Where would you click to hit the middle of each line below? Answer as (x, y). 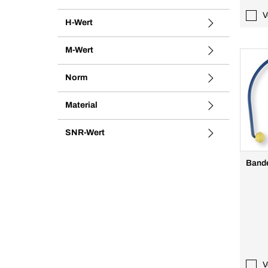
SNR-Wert (85, 133)
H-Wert (79, 22)
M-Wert (80, 50)
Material (81, 105)
